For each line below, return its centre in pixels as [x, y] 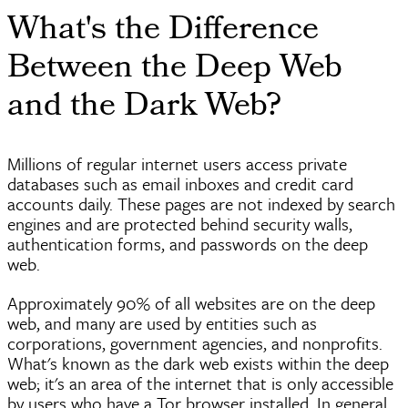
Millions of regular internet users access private [177, 164]
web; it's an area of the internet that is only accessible [200, 383]
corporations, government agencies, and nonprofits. [195, 343]
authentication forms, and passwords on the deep [188, 244]
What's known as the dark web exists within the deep [198, 363]
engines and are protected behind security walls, [180, 224]
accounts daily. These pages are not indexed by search [201, 204]
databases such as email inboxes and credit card [180, 184]
